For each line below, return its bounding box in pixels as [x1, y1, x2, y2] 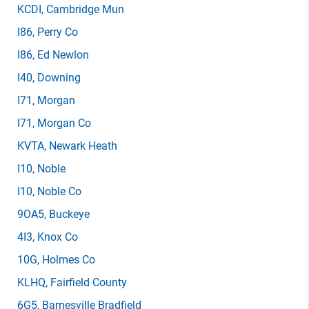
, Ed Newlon [32, 48, 89, 61]
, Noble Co [32, 185, 81, 198]
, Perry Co [32, 26, 78, 39]
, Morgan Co [32, 117, 91, 130]
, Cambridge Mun [41, 3, 124, 16]
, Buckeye [44, 208, 90, 221]
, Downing [32, 71, 81, 84]
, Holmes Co [37, 253, 95, 266]
